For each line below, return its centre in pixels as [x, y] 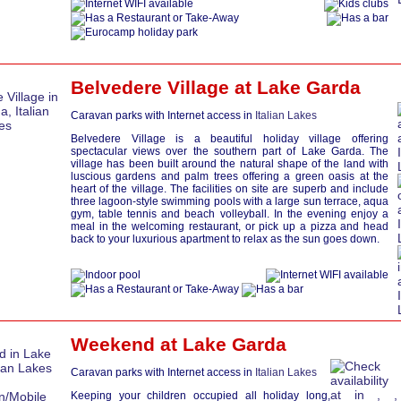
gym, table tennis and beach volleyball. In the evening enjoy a [230, 214]
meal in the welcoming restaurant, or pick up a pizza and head [230, 226]
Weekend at [127, 344]
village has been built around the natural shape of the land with [230, 164]
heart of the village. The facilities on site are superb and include [230, 189]
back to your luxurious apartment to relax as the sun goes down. [225, 239]
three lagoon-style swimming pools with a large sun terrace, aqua [230, 201]
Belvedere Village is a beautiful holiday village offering [230, 139]
